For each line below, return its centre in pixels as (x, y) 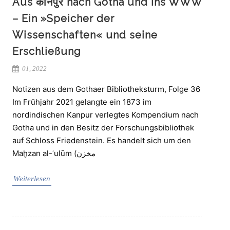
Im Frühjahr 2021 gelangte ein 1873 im (82, 102)
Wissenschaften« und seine (85, 35)
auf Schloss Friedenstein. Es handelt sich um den (102, 140)
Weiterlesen (32, 178)
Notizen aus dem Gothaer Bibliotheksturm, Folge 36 (106, 89)
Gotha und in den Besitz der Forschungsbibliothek (103, 127)
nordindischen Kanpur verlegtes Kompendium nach (106, 114)
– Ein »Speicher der (63, 18)
